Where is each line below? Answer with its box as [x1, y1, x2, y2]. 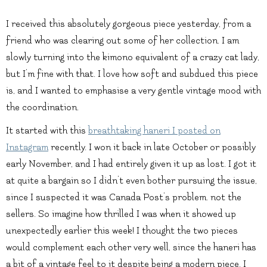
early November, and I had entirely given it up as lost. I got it [6, 159, 256, 170]
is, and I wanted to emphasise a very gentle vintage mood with [6, 85, 261, 96]
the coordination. [6, 101, 79, 113]
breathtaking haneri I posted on [88, 125, 221, 136]
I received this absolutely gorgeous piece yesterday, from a [6, 18, 251, 29]
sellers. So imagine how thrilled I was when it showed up [6, 209, 236, 220]
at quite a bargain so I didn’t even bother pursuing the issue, [6, 175, 257, 187]
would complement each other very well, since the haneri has [6, 242, 256, 253]
